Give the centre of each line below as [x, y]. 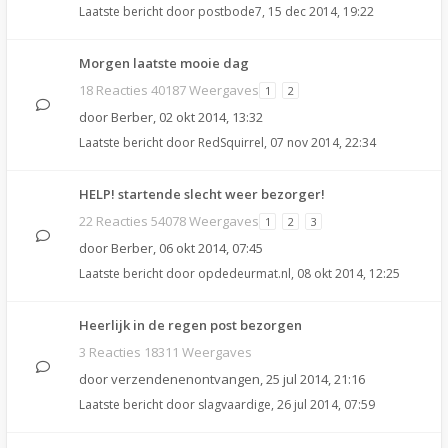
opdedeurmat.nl [244, 273]
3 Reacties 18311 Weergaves [165, 352]
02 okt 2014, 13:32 [211, 117]
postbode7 [230, 11]
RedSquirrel [231, 142]
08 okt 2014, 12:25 [348, 273]
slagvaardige [234, 404]
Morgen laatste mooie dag [164, 63]
